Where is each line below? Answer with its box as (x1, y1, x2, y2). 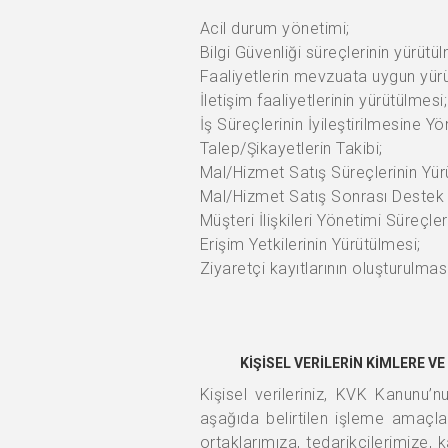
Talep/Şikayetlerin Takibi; (199, 139, 383, 158)
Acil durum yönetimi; (199, 19, 350, 38)
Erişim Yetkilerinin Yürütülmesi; (199, 235, 421, 254)
